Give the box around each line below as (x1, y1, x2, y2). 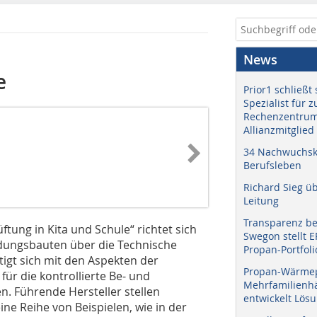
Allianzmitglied (243, 123, 314, 137)
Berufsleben (243, 158, 301, 172)
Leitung (243, 194, 279, 207)
